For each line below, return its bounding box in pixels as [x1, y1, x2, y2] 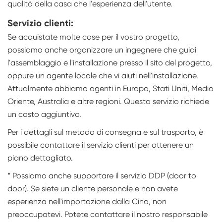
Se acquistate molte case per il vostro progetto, [7, 32, 179, 42]
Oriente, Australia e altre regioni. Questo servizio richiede [7, 97, 209, 107]
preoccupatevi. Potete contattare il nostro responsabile [7, 210, 208, 220]
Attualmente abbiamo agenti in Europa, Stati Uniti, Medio [7, 84, 214, 94]
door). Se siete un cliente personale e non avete [7, 184, 178, 194]
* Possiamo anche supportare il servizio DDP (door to [7, 171, 196, 181]
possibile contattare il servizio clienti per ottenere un [7, 140, 194, 150]
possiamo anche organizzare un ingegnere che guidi [7, 45, 196, 55]
